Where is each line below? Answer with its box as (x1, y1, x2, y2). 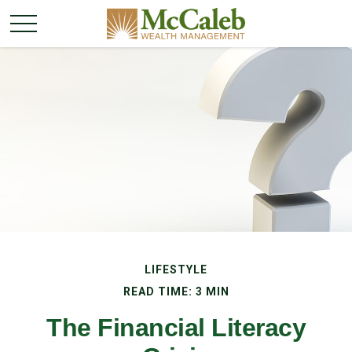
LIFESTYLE (145, 263, 207, 276)
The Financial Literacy (46, 313, 306, 342)
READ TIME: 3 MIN (123, 285, 229, 298)
